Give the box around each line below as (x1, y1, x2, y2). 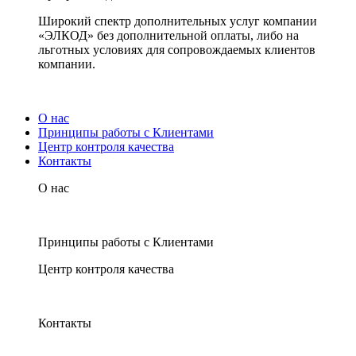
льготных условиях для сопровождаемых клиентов (38, 43, 315, 56)
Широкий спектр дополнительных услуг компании (38, 14, 317, 28)
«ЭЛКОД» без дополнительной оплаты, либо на (38, 29, 299, 42)
